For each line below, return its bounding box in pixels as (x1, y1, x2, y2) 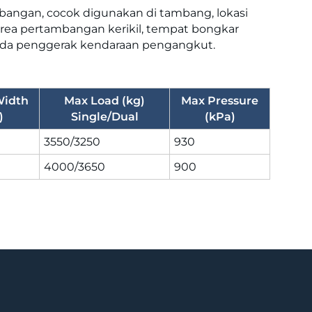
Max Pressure (181, 93, 258, 107)
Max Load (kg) (64, 93, 145, 107)
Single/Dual (70, 109, 139, 123)
